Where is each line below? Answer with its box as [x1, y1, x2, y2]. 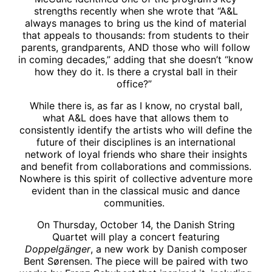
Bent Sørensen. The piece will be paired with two [23, 254, 248, 267]
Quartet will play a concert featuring [52, 230, 220, 243]
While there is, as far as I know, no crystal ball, [29, 99, 242, 112]
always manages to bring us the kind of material [25, 16, 247, 29]
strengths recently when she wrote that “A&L [33, 4, 238, 17]
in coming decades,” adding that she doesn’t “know [18, 53, 254, 66]
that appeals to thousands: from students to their [22, 29, 250, 41]
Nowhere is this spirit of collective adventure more [19, 172, 253, 185]
